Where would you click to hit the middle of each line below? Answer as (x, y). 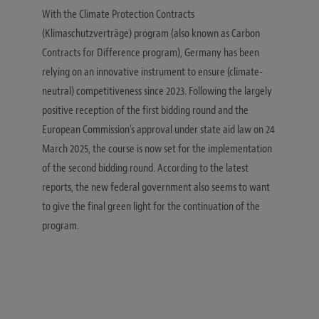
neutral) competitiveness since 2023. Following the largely (157, 91)
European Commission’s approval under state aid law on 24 (158, 130)
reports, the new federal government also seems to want (156, 188)
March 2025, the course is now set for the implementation (157, 149)
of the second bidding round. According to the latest (145, 168)
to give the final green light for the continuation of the (151, 207)
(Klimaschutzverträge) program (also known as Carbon (151, 34)
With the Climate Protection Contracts (118, 15)
